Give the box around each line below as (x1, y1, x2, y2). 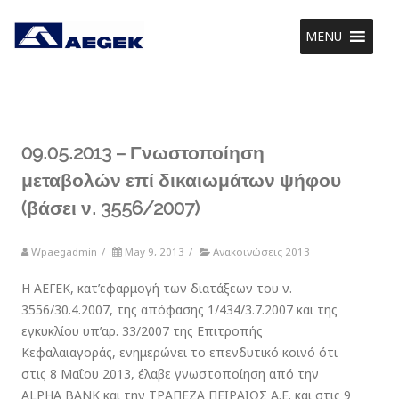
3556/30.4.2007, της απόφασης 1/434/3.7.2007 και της (21, 301, 338, 318)
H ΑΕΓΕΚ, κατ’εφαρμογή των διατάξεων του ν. (21, 280, 292, 297)
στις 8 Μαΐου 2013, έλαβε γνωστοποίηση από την (21, 365, 319, 382)
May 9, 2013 (125, 245, 184, 258)
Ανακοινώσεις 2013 (213, 245, 310, 258)
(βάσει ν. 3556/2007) (21, 197, 199, 219)
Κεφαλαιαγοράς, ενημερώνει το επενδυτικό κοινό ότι (21, 344, 338, 361)
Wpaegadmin (31, 245, 97, 258)
